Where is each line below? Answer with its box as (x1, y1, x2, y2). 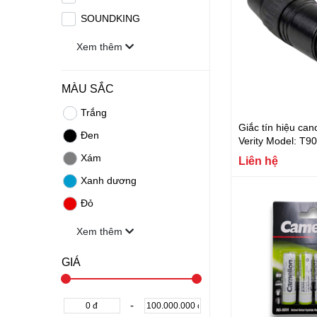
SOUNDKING (81, 12, 141, 24)
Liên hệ (238, 153, 278, 167)
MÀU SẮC (62, 81, 114, 95)
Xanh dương (81, 174, 137, 186)
